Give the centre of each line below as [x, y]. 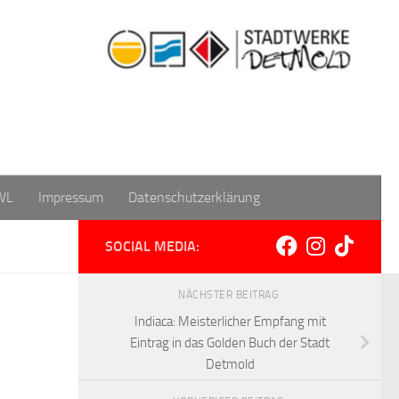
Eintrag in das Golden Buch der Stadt [230, 342]
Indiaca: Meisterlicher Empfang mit [230, 321]
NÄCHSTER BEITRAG [230, 295]
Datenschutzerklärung [194, 197]
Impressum [71, 197]
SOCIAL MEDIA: [152, 246]
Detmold [230, 364]
